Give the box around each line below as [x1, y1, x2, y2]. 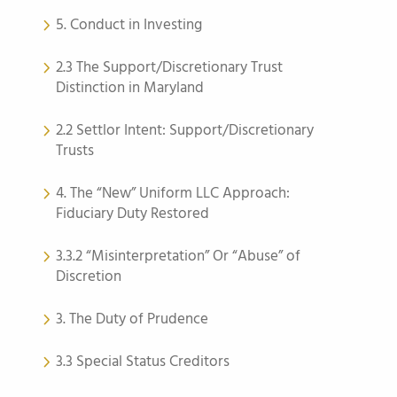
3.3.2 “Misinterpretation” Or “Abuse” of [56, 245, 300, 269]
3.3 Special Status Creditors [56, 350, 230, 374]
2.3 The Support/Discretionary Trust [56, 56, 283, 80]
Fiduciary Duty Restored [56, 202, 209, 226]
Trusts [56, 139, 94, 163]
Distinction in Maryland [56, 76, 204, 100]
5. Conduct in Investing [56, 13, 202, 37]
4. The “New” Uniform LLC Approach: [56, 182, 290, 206]
